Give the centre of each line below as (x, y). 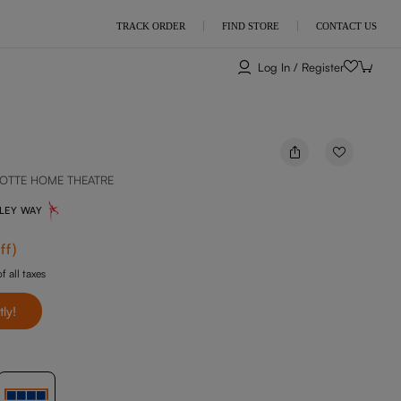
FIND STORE (250, 26)
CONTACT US (346, 26)
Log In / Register (301, 67)
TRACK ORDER (150, 26)
